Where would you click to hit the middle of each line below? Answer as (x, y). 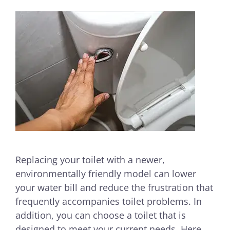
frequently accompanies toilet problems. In (109, 201)
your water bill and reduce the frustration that (114, 187)
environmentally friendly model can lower (106, 174)
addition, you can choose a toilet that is (101, 215)
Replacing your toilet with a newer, (90, 160)
